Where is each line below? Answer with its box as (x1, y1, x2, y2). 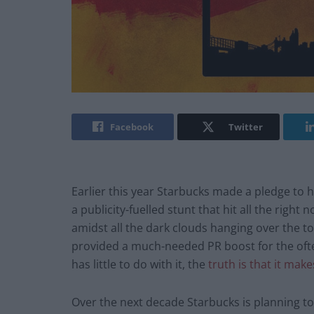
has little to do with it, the (71, 257, 208, 273)
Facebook (109, 121, 153, 134)
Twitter (228, 121, 263, 134)
